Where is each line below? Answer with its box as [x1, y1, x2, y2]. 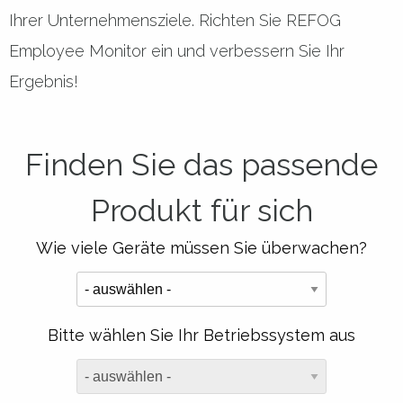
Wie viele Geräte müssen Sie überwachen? [36, 238, 367, 258]
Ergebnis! [9, 72, 78, 92]
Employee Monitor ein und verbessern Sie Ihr [9, 41, 345, 61]
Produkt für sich [90, 193, 313, 229]
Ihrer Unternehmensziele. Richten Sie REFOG [9, 11, 341, 31]
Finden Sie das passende [25, 147, 378, 184]
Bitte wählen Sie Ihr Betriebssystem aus [48, 326, 355, 345]
